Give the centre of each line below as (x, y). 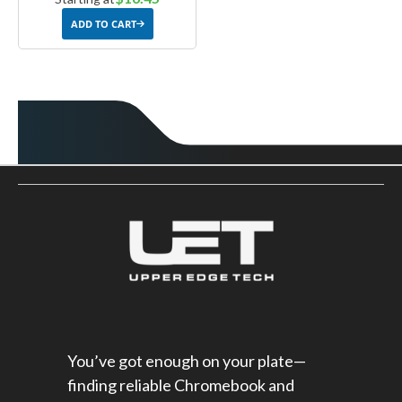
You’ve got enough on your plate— (187, 361)
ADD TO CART (103, 24)
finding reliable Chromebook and (181, 385)
